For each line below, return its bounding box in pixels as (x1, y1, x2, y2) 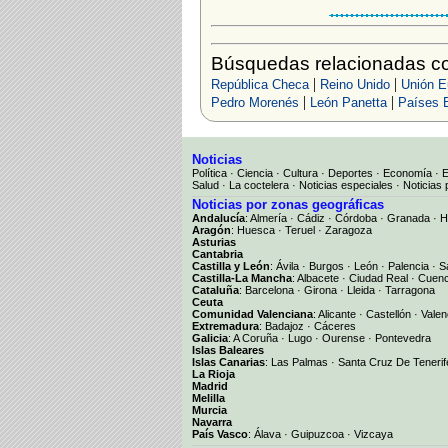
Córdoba (335, 211, 377, 224)
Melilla (192, 391, 225, 404)
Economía (383, 166, 432, 179)
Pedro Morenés (210, 95, 299, 110)
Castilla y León (192, 259, 270, 272)
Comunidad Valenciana (192, 307, 313, 320)
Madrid (192, 379, 228, 392)
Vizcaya (354, 427, 393, 440)
